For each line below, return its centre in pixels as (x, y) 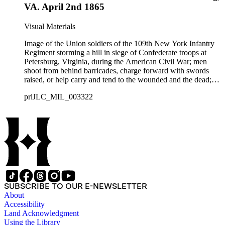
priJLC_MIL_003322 (59, 96)
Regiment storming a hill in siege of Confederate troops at (115, 52)
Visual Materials (50, 26)
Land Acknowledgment (41, 213)
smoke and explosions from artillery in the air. (96, 88)
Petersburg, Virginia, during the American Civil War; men (116, 61)
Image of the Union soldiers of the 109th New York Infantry (119, 43)
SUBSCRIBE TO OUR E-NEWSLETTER (76, 186)
